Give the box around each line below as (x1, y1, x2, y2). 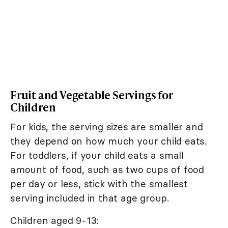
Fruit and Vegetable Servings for (10, 87, 173, 103)
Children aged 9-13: (10, 214, 99, 227)
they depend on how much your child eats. (10, 135, 207, 148)
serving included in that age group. (10, 192, 169, 205)
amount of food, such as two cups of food (10, 163, 204, 176)
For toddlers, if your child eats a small (10, 149, 184, 162)
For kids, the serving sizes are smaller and (10, 121, 203, 133)
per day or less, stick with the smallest (10, 178, 188, 190)
